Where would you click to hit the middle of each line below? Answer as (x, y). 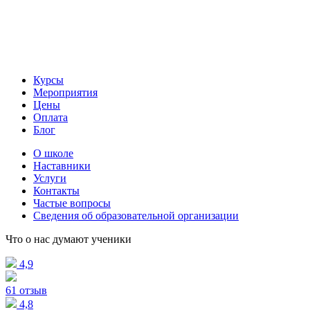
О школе (53, 154)
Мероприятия (65, 93)
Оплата (51, 118)
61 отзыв (26, 291)
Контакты (56, 191)
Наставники (62, 166)
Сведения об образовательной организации (136, 216)
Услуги (50, 179)
